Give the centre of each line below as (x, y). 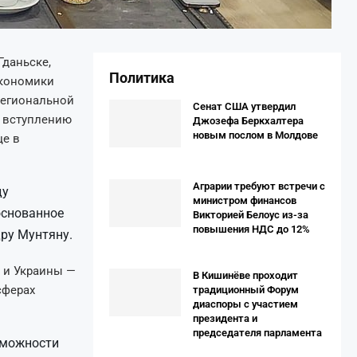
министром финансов (245, 200)
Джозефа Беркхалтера (248, 121)
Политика (142, 78)
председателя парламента (257, 333)
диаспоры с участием (245, 304)
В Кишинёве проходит (245, 275)
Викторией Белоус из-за (251, 215)
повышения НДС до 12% (251, 229)
